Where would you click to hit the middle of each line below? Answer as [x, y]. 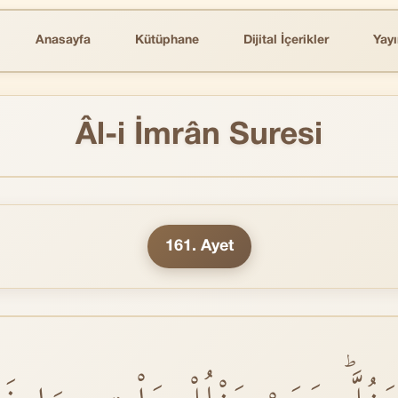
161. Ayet [199, 247]
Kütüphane [167, 40]
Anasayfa [63, 40]
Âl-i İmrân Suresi [199, 136]
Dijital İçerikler [286, 40]
